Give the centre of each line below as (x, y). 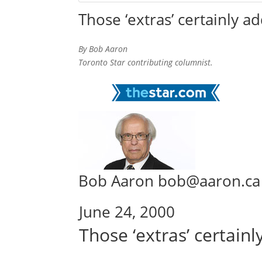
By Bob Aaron (103, 49)
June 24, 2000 (127, 212)
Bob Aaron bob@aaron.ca (170, 181)
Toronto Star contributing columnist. (146, 63)
